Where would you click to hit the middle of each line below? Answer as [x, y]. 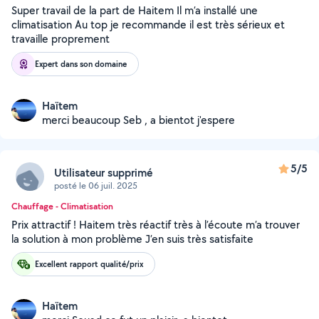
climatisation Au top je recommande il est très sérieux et [148, 25]
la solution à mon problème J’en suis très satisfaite [132, 239]
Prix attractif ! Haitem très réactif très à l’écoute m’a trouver [156, 225]
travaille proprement [61, 39]
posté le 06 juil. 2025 [96, 185]
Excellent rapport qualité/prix [89, 264]
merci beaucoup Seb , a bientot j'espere [138, 120]
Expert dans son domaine [81, 64]
